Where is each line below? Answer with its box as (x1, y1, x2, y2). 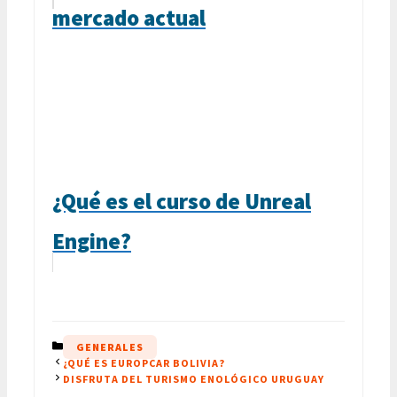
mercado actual (52, 3, 206, 32)
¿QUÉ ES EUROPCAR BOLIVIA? (63, 355, 225, 370)
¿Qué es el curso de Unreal (52, 186, 311, 215)
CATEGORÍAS (62, 339, 134, 353)
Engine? (52, 226, 131, 255)
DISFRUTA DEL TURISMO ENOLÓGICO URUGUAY (63, 371, 324, 385)
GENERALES (76, 339, 144, 354)
